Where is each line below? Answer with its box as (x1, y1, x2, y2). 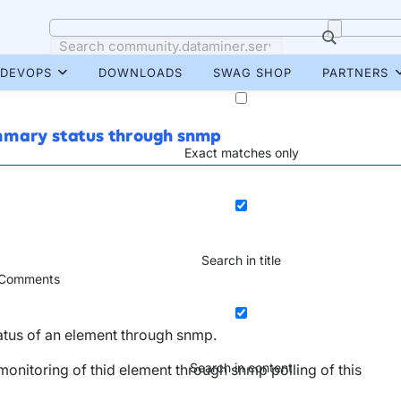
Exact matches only (183, 145, 299, 160)
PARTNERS (322, 65, 388, 80)
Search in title (201, 252, 282, 268)
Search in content (190, 360, 294, 375)
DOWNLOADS (98, 65, 183, 80)
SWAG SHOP (213, 65, 292, 80)
